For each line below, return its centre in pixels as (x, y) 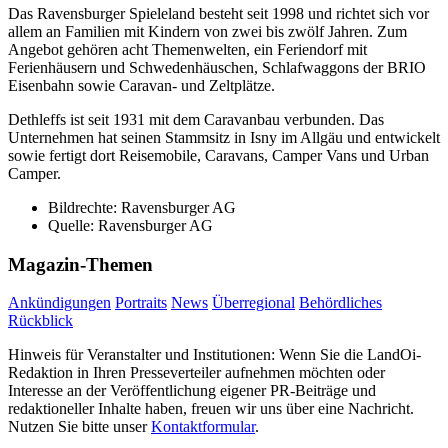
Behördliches (340, 303)
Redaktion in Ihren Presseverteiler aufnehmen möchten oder (196, 373)
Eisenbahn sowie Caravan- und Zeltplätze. (141, 85)
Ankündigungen (59, 303)
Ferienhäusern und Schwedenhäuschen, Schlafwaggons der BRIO (217, 67)
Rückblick (40, 321)
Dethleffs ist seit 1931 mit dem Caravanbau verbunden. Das (196, 119)
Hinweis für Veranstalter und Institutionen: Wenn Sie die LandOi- (214, 355)
